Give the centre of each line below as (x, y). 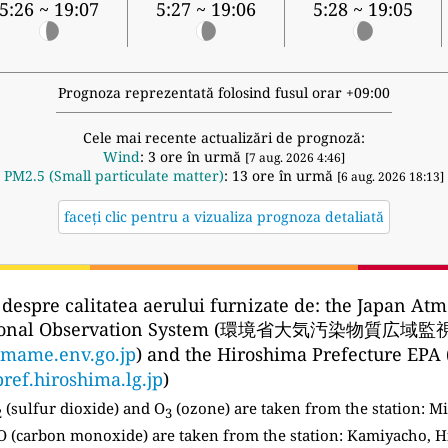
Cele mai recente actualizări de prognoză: (224, 138)
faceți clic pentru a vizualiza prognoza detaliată (224, 217)
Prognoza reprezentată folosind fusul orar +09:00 (224, 93)
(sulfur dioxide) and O (83, 408)
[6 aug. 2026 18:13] (390, 177)
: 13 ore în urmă (280, 176)
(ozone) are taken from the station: (298, 408)
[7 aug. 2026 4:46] (295, 158)
